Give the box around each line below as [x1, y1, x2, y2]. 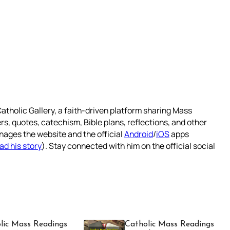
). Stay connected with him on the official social [42, 140, 215, 152]
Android [124, 128, 153, 140]
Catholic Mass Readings [124, 220, 214, 229]
